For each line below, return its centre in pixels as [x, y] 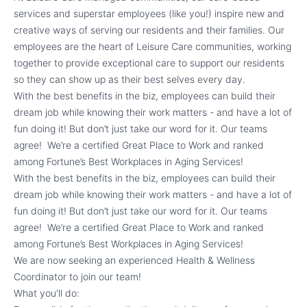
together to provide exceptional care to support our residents [149, 63]
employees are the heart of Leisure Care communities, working [152, 46]
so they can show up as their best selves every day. [130, 79]
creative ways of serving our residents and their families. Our [149, 30]
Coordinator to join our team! [77, 277]
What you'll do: [47, 293]
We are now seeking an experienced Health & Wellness [134, 260]
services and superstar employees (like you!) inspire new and [149, 13]
